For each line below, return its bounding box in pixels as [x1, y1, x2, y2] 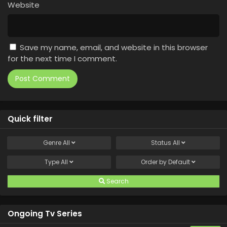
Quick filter [8, 113, 53, 125]
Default [168, 158, 190, 167]
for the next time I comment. [8, 53, 117, 64]
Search [104, 177, 129, 186]
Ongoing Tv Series [8, 208, 82, 219]
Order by [140, 158, 168, 167]
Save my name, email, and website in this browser [20, 42, 208, 53]
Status [150, 138, 173, 147]
